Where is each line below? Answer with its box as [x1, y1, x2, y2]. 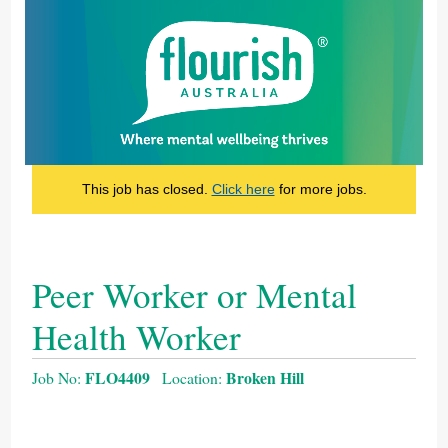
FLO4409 [85, 366, 151, 390]
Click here [211, 181, 275, 197]
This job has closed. [81, 181, 212, 197]
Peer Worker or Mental [32, 270, 358, 318]
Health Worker [32, 312, 242, 360]
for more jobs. [274, 181, 367, 197]
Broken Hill [226, 366, 305, 390]
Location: [162, 367, 227, 389]
